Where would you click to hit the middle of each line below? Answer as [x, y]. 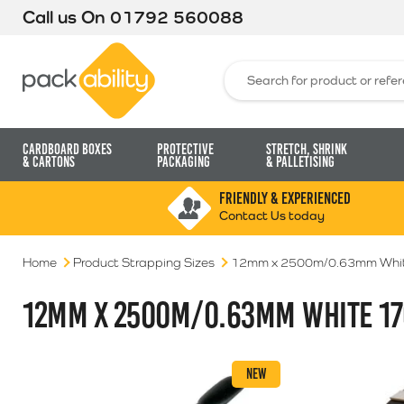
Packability [186, 50]
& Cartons [49, 162]
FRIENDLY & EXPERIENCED [285, 198]
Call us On [66, 17]
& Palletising [300, 162]
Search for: [256, 68]
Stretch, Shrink [306, 149]
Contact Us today [271, 216]
